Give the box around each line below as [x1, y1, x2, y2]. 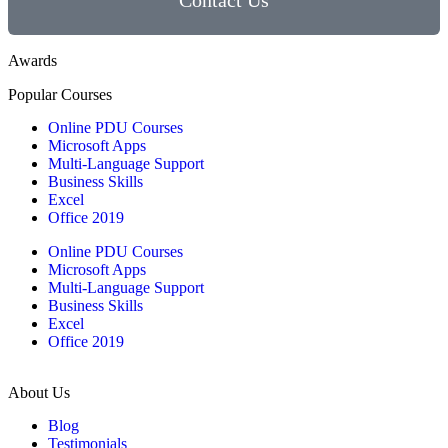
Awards [8, 52, 57, 70]
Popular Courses [8, 86, 112, 104]
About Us [8, 384, 70, 402]
